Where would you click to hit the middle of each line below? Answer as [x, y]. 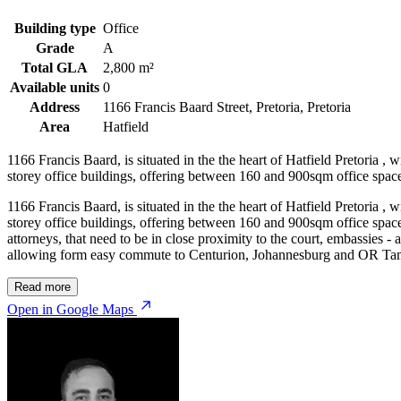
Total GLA [55, 67]
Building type [55, 28]
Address [55, 107]
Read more [43, 286]
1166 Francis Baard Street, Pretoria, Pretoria [227, 107]
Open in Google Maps [70, 309]
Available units [55, 87]
